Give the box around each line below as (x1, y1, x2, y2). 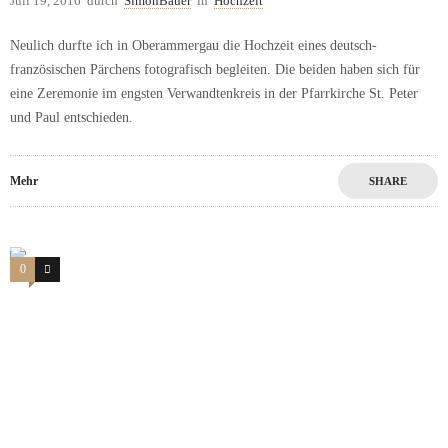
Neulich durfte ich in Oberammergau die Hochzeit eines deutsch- (10, 37, 377, 53)
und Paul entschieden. (10, 109, 133, 125)
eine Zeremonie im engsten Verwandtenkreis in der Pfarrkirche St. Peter (10, 85, 418, 101)
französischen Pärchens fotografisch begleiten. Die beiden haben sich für (10, 61, 420, 77)
